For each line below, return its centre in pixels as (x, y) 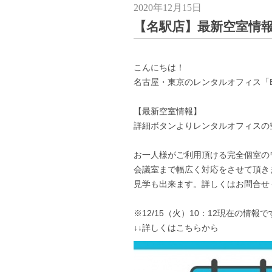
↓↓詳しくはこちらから (176, 227)
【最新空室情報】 (168, 111)
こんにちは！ (159, 67)
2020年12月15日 (168, 8)
